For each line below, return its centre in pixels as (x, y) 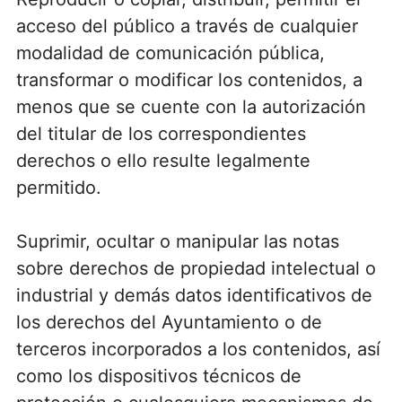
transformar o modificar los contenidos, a (189, 79)
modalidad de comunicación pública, (170, 52)
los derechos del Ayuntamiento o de (169, 322)
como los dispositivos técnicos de (158, 376)
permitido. (58, 187)
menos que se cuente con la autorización (191, 106)
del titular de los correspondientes (161, 133)
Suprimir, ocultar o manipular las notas (177, 241)
